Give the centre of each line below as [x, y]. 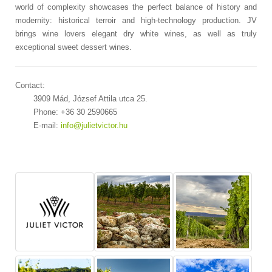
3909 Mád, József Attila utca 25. [90, 98]
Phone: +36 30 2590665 [75, 112]
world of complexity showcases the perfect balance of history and [136, 7]
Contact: [30, 85]
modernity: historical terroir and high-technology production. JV [136, 20]
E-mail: [47, 125]
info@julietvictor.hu [94, 125]
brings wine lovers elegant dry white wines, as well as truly [136, 33]
